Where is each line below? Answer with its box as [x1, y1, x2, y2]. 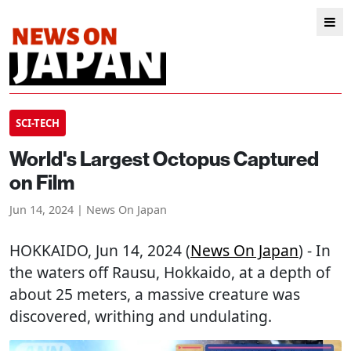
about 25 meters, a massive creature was [9, 284, 300, 305]
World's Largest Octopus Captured [9, 147, 319, 172]
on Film [9, 171, 74, 195]
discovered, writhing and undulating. [9, 306, 272, 327]
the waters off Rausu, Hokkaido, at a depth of [9, 262, 331, 283]
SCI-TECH [16, 116, 60, 130]
